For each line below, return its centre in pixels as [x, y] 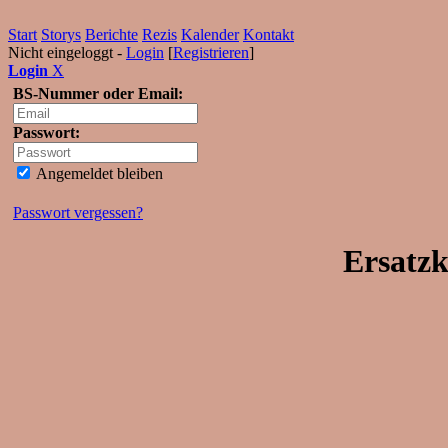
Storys [61, 34]
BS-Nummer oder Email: [98, 93]
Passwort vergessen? [78, 212]
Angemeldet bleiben [98, 173]
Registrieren [211, 52]
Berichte [111, 34]
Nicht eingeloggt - [67, 52]
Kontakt [268, 34]
